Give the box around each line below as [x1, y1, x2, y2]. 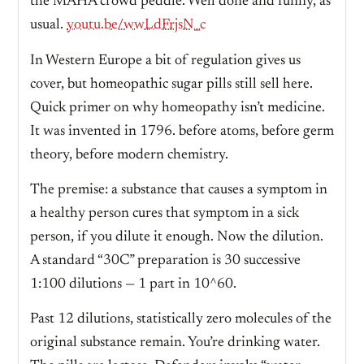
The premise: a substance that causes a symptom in [30, 182, 327, 197]
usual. [30, 18, 67, 33]
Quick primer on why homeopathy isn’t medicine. [30, 100, 325, 115]
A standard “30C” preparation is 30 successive [30, 253, 301, 268]
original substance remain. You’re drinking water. [30, 336, 320, 351]
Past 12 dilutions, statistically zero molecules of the [30, 312, 331, 327]
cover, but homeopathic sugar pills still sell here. [30, 76, 313, 92]
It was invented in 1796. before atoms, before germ [30, 123, 334, 139]
